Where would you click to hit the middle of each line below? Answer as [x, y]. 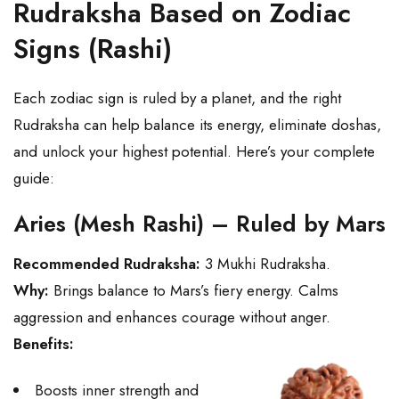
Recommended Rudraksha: [107, 264]
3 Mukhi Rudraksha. [265, 264]
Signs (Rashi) [93, 49]
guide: [34, 179]
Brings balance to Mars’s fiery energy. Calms [194, 291]
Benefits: [44, 344]
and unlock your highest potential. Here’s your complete [194, 152]
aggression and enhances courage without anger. [172, 318]
